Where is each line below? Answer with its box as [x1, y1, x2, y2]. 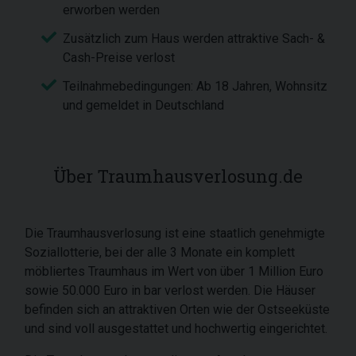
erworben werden [63, 2, 163, 17]
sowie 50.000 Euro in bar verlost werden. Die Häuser [25, 283, 315, 298]
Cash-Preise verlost [63, 50, 178, 65]
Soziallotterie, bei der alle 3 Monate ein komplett [25, 245, 295, 260]
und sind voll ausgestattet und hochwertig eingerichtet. [25, 321, 327, 336]
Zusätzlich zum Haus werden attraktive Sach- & [63, 31, 325, 46]
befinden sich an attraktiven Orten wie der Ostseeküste [25, 302, 330, 317]
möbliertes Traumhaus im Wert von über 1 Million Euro [25, 264, 323, 279]
